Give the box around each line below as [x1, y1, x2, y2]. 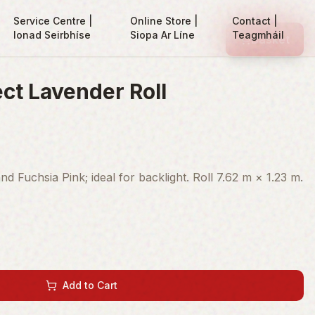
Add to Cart [63, 279, 117, 291]
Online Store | [130, 15, 198, 27]
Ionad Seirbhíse [13, 29, 91, 41]
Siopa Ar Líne [130, 29, 195, 41]
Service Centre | [13, 15, 92, 27]
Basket [251, 32, 290, 46]
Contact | [232, 15, 278, 27]
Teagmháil [232, 29, 285, 41]
